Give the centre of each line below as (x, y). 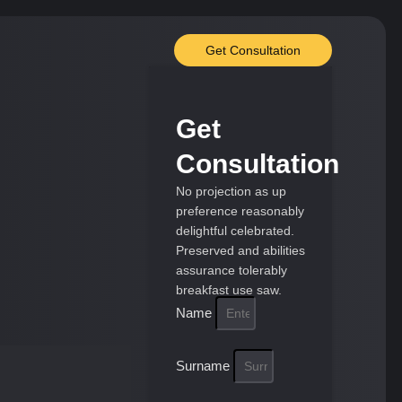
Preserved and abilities (240, 250)
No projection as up (231, 191)
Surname (204, 366)
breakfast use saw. (228, 290)
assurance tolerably (231, 270)
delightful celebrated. (235, 231)
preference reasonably (240, 211)
